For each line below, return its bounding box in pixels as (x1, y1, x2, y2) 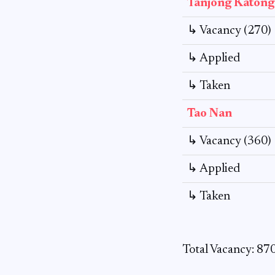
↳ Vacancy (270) (187, 25, 271, 37)
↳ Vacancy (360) (187, 135, 271, 147)
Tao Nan (187, 107, 232, 120)
